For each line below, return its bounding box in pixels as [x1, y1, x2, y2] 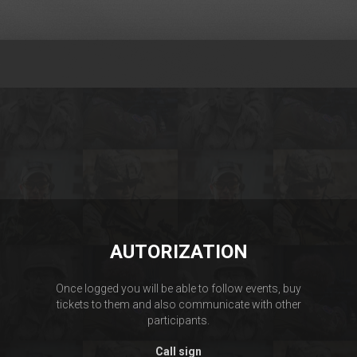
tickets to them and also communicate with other [56, 298, 301, 311]
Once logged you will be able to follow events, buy [56, 282, 301, 295]
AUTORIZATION [109, 241, 248, 263]
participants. [147, 314, 210, 327]
